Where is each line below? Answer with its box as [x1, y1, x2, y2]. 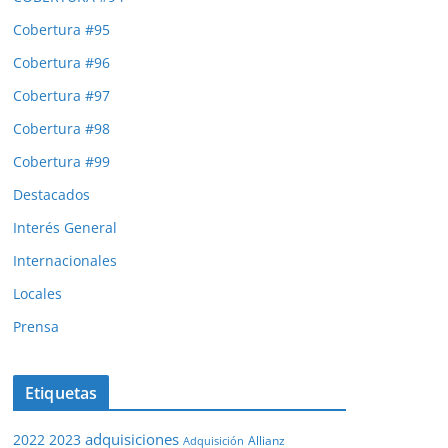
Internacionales [13, 250, 117, 270]
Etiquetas [25, 381, 98, 404]
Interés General [13, 217, 117, 237]
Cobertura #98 [13, 118, 110, 138]
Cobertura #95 [13, 19, 110, 39]
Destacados [13, 184, 90, 204]
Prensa [13, 316, 59, 336]
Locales [13, 283, 62, 303]
